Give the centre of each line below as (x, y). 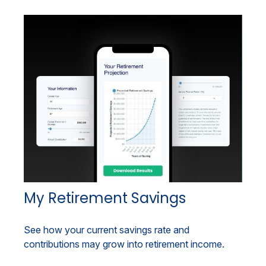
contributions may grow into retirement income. (124, 244)
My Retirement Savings (105, 198)
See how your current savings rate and (107, 230)
